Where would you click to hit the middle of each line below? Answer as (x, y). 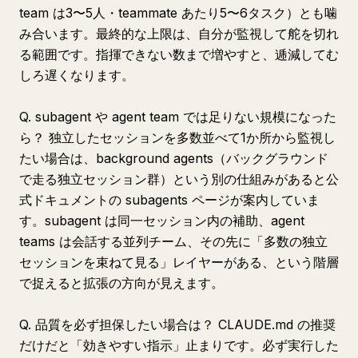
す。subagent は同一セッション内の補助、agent (162, 221)
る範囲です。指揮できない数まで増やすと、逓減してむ (179, 54)
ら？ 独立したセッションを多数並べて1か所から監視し (177, 137)
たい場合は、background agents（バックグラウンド (174, 158)
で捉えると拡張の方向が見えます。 (121, 283)
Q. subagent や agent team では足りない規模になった (178, 117)
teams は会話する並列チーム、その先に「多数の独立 (173, 241)
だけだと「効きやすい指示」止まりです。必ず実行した (179, 345)
